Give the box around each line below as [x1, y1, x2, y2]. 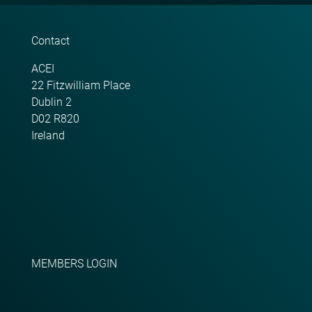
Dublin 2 [31, 95, 72, 109]
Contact [31, 34, 70, 48]
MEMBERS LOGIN [31, 257, 117, 271]
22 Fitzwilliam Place [31, 79, 130, 93]
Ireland [31, 129, 65, 143]
